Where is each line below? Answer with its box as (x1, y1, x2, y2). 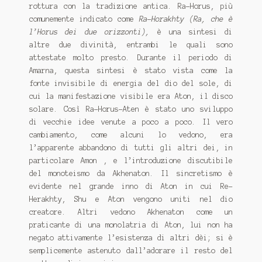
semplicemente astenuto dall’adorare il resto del (29, 246, 233, 254)
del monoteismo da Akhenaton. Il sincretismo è (29, 169, 233, 177)
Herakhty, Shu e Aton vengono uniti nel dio (29, 195, 233, 203)
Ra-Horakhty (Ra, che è (139, 15, 233, 23)
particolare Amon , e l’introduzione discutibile (29, 156, 233, 164)
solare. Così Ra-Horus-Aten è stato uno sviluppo (29, 105, 233, 113)
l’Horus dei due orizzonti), (29, 27, 150, 36)
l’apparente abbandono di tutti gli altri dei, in (29, 143, 233, 151)
